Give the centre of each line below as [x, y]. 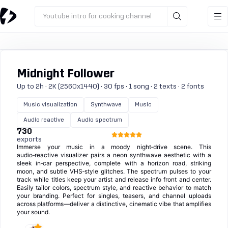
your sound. [33, 212]
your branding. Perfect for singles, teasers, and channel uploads [114, 196]
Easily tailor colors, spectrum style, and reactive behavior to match [114, 188]
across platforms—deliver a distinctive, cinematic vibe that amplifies [114, 204]
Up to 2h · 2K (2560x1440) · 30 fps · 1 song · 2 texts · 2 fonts [110, 87]
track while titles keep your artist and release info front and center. [114, 179]
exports [29, 139]
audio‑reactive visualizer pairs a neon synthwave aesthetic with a [114, 155]
